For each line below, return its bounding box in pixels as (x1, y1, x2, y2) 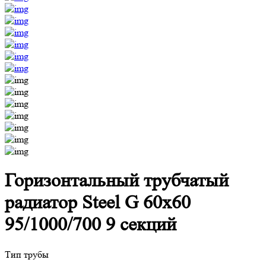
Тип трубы (5, 248, 49, 260)
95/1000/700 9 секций (5, 214, 176, 236)
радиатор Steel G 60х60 (5, 192, 191, 214)
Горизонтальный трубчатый (5, 170, 229, 192)
